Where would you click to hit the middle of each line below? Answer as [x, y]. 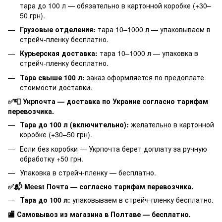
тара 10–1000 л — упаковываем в [153, 29]
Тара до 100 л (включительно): [74, 125]
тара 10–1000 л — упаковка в [148, 53]
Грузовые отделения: [58, 29]
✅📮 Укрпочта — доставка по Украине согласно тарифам [108, 101]
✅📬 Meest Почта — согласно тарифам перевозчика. [101, 187]
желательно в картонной [171, 125]
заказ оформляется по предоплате [144, 77]
